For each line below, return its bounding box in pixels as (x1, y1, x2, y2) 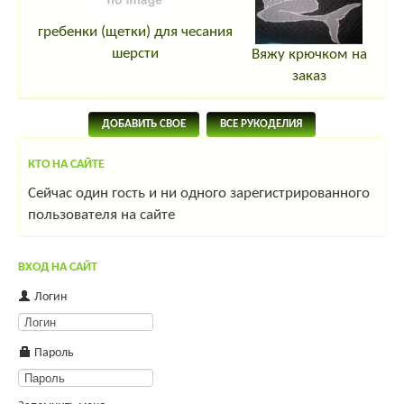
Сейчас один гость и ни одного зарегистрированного (28, 185, 370, 201)
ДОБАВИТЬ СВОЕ (102, 117, 186, 130)
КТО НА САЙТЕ (28, 157, 105, 171)
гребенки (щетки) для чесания (37, 23, 233, 40)
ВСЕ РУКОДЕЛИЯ (220, 117, 302, 130)
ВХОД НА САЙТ (18, 260, 97, 274)
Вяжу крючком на (251, 46, 367, 62)
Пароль (34, 345, 74, 360)
